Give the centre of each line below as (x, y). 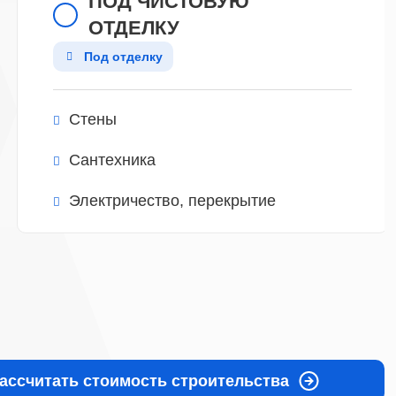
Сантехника (112, 160)
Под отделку (123, 57)
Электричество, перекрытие (172, 201)
